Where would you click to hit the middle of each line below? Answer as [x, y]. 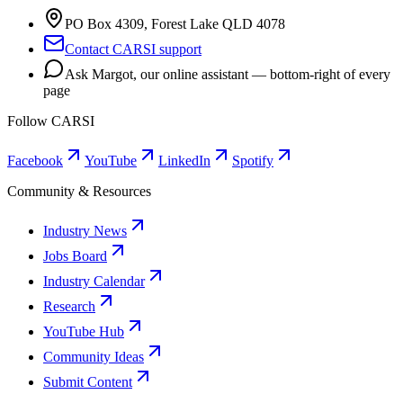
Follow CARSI [51, 121]
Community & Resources [79, 192]
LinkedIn [184, 161]
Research [69, 307]
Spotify [253, 161]
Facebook [35, 161]
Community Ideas [94, 357]
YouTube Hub [84, 332]
